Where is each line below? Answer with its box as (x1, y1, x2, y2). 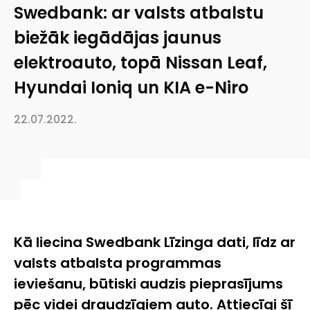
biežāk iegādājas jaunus (14, 26, 221, 50)
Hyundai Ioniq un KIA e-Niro (14, 76, 248, 100)
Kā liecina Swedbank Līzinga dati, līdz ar (14, 232, 295, 252)
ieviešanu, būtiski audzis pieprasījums (14, 273, 283, 293)
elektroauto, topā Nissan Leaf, (14, 51, 267, 75)
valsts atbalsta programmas (14, 253, 221, 273)
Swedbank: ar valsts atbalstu (14, 1, 264, 25)
